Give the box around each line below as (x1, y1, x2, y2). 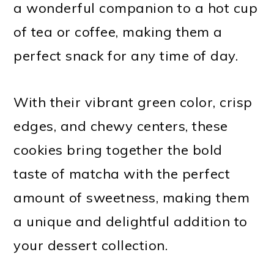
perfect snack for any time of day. (13, 46, 239, 64)
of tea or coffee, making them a (13, 23, 223, 40)
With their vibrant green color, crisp (13, 93, 253, 111)
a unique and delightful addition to (13, 212, 248, 230)
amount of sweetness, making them (13, 188, 250, 206)
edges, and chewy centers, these (13, 117, 228, 135)
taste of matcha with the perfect (13, 165, 231, 182)
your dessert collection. (13, 236, 168, 254)
